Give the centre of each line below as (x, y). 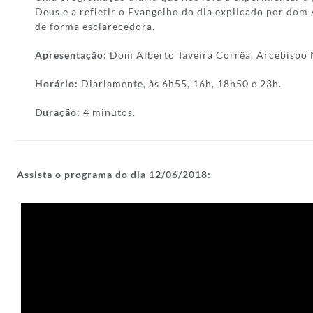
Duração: (58, 112)
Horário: (57, 83)
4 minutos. (109, 112)
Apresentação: (71, 55)
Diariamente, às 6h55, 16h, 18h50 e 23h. (180, 83)
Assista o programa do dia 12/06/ (100, 174)
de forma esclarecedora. (95, 26)
